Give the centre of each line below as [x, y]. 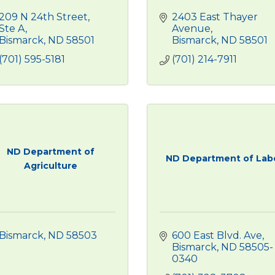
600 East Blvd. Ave [217, 235]
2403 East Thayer [215, 17]
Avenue [191, 29]
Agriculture [51, 165]
